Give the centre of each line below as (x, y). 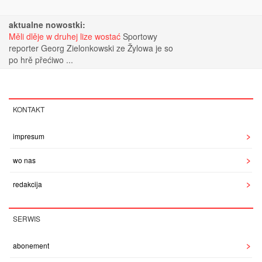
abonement (31, 246)
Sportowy (140, 37)
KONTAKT (29, 109)
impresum (29, 136)
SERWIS (27, 219)
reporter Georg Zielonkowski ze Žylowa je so (91, 48)
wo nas (24, 160)
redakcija (27, 184)
